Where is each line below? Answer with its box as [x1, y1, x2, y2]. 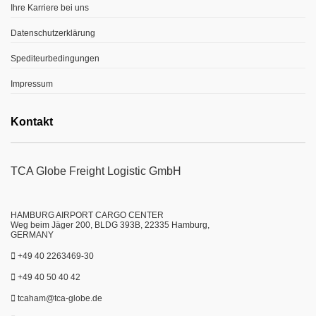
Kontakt [11, 115, 53, 128]
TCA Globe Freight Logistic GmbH [11, 164, 181, 177]
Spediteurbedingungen [11, 53, 99, 63]
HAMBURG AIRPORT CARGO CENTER [11, 209, 164, 220]
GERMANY [11, 229, 54, 240]
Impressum [11, 78, 53, 89]
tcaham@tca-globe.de [18, 293, 102, 303]
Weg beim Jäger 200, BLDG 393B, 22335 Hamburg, [11, 219, 212, 230]
